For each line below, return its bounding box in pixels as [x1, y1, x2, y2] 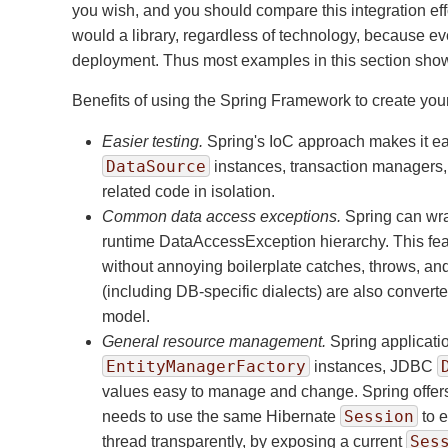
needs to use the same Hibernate [102, 408, 340, 425]
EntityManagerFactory [106, 357, 306, 376]
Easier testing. [102, 133, 203, 150]
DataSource [106, 157, 206, 176]
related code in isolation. [102, 183, 275, 200]
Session [344, 407, 414, 426]
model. [102, 308, 150, 325]
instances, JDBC [310, 358, 437, 375]
